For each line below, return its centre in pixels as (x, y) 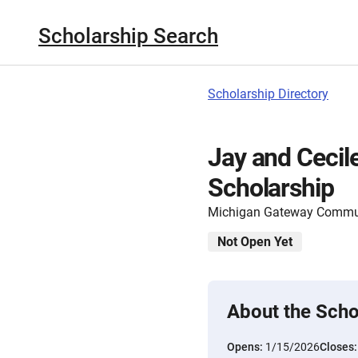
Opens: (246, 347)
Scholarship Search (128, 36)
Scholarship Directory (268, 94)
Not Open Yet (255, 242)
